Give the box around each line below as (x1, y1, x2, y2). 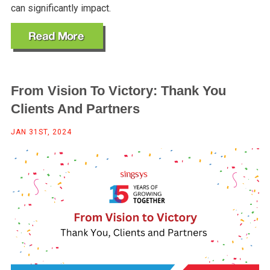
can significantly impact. (10, 2, 111, 14)
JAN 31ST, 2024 (10, 127, 72, 136)
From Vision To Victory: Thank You (10, 83, 226, 98)
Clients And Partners (10, 101, 140, 116)
